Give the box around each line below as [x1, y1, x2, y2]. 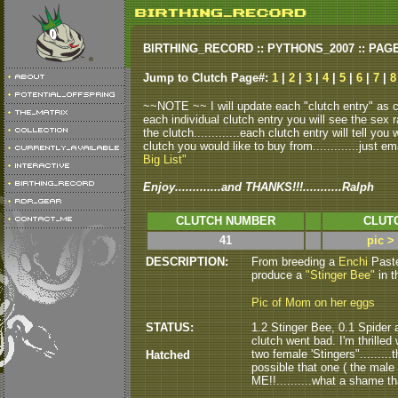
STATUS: [146, 321, 194, 334]
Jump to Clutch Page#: [143, 71, 272, 84]
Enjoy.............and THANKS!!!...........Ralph [143, 180, 374, 194]
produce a [251, 268, 306, 282]
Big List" [143, 153, 187, 166]
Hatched [146, 348, 190, 362]
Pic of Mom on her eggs [251, 296, 375, 309]
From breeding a [251, 255, 338, 268]
